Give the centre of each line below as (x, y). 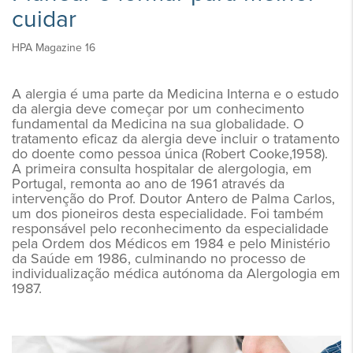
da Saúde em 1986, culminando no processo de (159, 259)
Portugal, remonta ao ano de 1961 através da (148, 184)
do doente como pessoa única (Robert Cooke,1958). (170, 154)
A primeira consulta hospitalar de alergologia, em (162, 169)
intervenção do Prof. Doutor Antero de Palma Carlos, (173, 199)
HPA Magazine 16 (54, 48)
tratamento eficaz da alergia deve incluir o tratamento (176, 139)
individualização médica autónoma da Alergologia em (176, 274)
